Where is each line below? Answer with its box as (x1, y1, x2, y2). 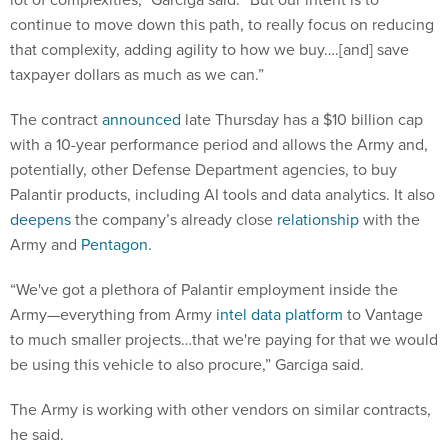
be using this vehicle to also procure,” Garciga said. (10, 353, 368, 377)
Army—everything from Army (10, 303, 216, 327)
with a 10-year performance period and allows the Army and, (10, 133, 428, 157)
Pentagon (81, 233, 148, 257)
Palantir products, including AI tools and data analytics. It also (10, 183, 435, 207)
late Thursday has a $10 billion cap (181, 108, 423, 132)
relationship (277, 208, 359, 232)
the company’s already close (71, 208, 277, 232)
